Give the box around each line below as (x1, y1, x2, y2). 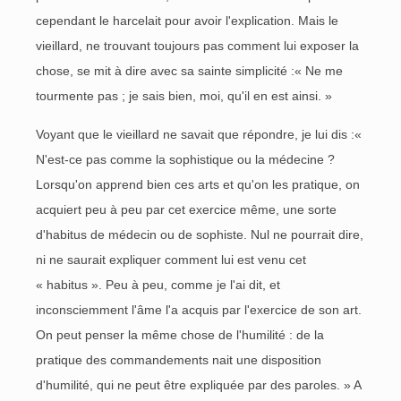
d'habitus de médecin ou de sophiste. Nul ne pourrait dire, (36, 227, 363, 242)
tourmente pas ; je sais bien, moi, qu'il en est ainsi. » (36, 89, 332, 103)
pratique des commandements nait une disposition (36, 353, 321, 367)
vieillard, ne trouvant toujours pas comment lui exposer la (36, 38, 359, 53)
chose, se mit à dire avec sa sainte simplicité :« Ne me (36, 64, 343, 78)
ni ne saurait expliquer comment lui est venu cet (36, 252, 306, 267)
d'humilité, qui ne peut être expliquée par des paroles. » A (36, 378, 361, 392)
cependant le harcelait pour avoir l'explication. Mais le (36, 13, 338, 28)
